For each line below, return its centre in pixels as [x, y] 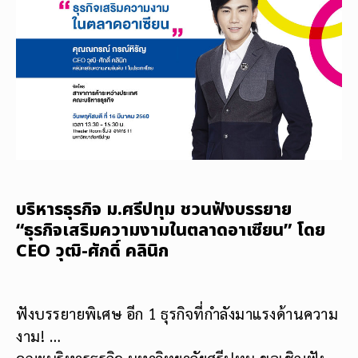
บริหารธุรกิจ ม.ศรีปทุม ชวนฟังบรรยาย [154, 209]
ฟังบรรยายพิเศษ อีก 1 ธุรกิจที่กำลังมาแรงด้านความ [177, 313]
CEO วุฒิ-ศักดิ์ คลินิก [92, 251]
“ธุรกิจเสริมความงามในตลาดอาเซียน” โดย [171, 230]
